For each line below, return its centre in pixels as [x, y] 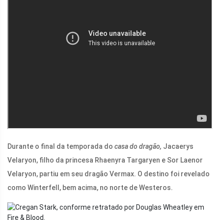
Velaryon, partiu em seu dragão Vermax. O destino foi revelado [109, 174]
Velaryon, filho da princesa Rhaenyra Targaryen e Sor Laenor [105, 160]
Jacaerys [178, 147]
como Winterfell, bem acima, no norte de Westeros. [90, 188]
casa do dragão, [137, 147]
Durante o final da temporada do [60, 147]
